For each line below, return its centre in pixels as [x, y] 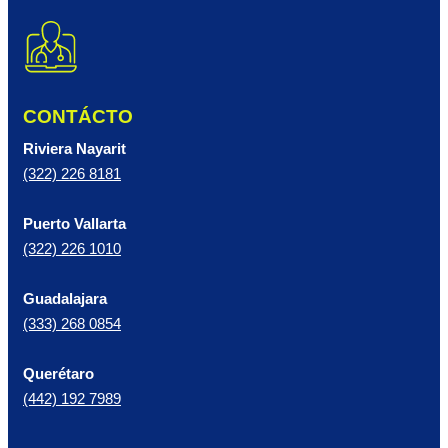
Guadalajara [65, 299]
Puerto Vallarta [74, 224]
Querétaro [58, 374]
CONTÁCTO [78, 117]
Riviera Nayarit [74, 149]
